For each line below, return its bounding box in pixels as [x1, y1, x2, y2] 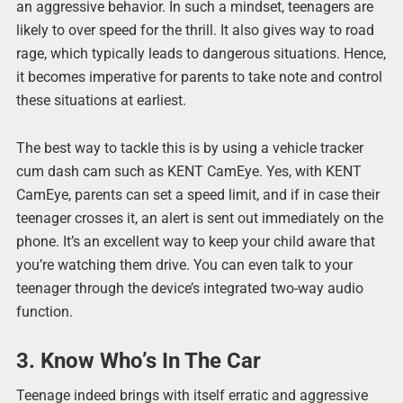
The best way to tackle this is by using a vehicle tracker [15, 139, 363, 157]
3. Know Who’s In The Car [15, 347, 261, 373]
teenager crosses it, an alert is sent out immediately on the [15, 210, 383, 228]
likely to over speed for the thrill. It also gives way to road [15, 22, 374, 40]
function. [15, 303, 73, 321]
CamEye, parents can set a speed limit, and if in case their [15, 186, 380, 204]
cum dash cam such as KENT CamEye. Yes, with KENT [15, 163, 362, 181]
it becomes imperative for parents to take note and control [15, 68, 382, 86]
